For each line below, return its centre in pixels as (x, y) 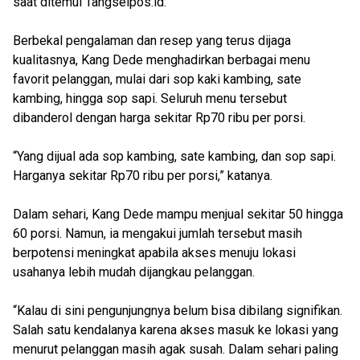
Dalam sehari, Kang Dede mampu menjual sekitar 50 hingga (178, 214)
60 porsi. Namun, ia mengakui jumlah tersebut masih (157, 233)
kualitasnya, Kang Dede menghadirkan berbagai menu (162, 60)
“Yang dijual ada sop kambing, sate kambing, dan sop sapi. (174, 156)
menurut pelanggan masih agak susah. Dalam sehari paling (176, 349)
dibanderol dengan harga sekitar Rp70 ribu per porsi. (159, 118)
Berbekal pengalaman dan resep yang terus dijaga (152, 41)
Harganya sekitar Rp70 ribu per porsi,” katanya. (143, 176)
